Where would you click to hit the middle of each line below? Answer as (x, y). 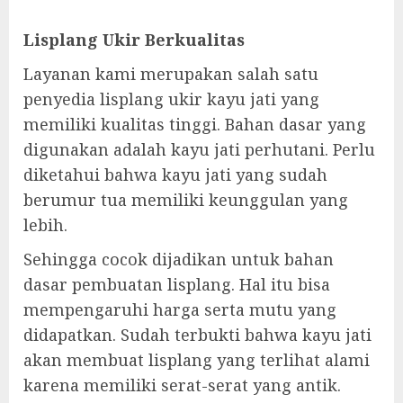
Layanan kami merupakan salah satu (171, 74)
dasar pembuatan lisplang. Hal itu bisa (177, 285)
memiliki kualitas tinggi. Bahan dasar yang (195, 125)
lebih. (45, 225)
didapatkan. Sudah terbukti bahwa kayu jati (197, 335)
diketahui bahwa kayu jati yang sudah (175, 175)
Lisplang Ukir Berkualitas (134, 40)
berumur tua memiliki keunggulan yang (186, 200)
